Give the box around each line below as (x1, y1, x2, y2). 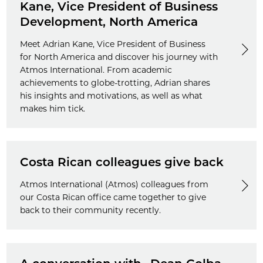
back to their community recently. (19, 204, 161, 215)
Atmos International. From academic (19, 64, 172, 75)
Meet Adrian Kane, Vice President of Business (19, 38, 205, 49)
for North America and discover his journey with (19, 51, 218, 62)
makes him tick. (19, 103, 85, 114)
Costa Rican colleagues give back (19, 154, 224, 169)
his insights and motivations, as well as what (19, 90, 203, 101)
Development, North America (19, 14, 198, 29)
